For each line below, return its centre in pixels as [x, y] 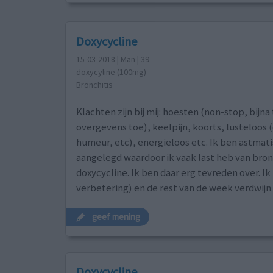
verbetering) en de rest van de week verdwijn [173, 187]
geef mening [116, 217]
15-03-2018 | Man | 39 [112, 59]
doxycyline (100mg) [111, 72]
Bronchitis [94, 84]
